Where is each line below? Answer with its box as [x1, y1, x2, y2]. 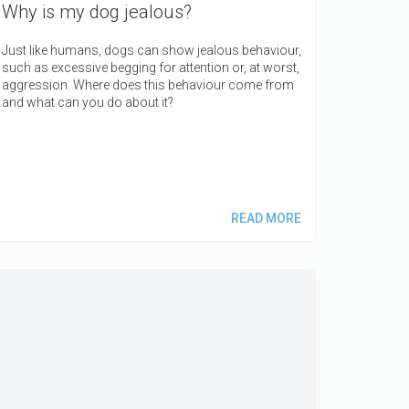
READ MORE [230, 210, 301, 225]
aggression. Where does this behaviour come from [2, 77, 294, 92]
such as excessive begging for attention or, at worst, [2, 59, 299, 75]
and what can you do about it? [2, 94, 173, 110]
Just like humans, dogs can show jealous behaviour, [2, 42, 301, 58]
